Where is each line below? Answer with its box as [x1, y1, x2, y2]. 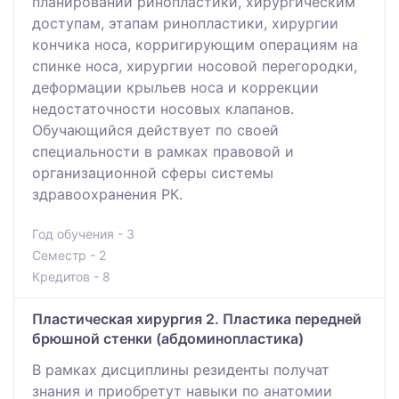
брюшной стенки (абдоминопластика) [32, 330, 304, 348]
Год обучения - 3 [32, 226, 134, 242]
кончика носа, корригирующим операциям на [32, 36, 358, 54]
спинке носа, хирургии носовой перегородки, [32, 57, 357, 76]
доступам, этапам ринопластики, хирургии [32, 14, 338, 33]
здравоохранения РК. [32, 185, 183, 204]
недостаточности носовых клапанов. [32, 100, 294, 118]
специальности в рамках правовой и [32, 142, 294, 161]
